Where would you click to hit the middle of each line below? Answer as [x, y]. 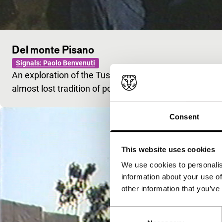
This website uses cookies [168, 149]
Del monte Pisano [53, 49]
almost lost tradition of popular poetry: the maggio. [111, 88]
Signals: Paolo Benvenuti [55, 63]
